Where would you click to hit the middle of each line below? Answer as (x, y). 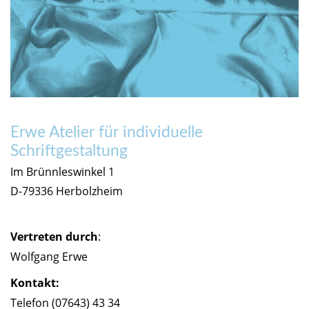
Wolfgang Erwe (49, 256)
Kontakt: (35, 282)
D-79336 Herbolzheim (67, 191)
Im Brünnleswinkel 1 (62, 171)
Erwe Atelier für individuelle (107, 132)
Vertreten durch (54, 236)
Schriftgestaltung (69, 151)
